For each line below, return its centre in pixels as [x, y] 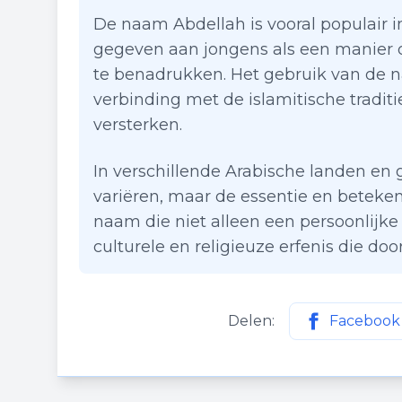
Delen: [251, 321]
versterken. [138, 125]
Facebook [365, 321]
